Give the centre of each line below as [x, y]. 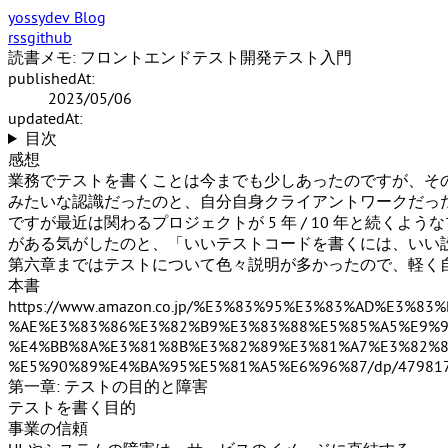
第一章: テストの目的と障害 [108, 387]
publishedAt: [51, 79]
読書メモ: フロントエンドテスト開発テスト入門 [180, 58]
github [49, 38]
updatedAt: [45, 119]
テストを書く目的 [72, 408]
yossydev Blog [57, 18]
